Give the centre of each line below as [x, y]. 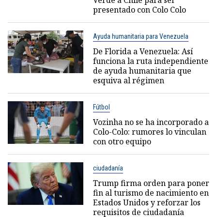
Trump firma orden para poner [151, 183]
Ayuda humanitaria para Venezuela [140, 37]
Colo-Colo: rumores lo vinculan [149, 132]
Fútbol [101, 107]
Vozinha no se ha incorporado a [151, 122]
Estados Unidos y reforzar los [147, 203]
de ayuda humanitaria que [142, 71]
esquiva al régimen [128, 81]
